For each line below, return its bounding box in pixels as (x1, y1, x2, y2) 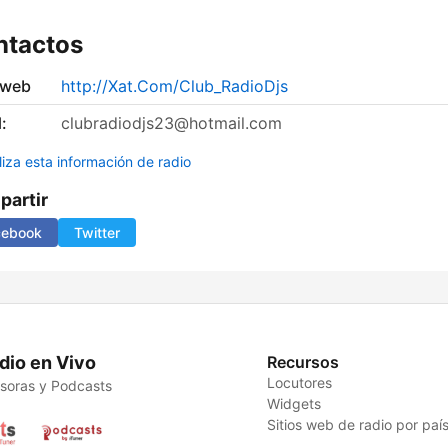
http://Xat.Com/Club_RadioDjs (61, 76, 288, 97)
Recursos (267, 352, 340, 373)
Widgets (267, 395, 322, 413)
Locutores (267, 374, 333, 392)
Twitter (74, 224, 120, 242)
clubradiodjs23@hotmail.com (61, 113, 282, 134)
